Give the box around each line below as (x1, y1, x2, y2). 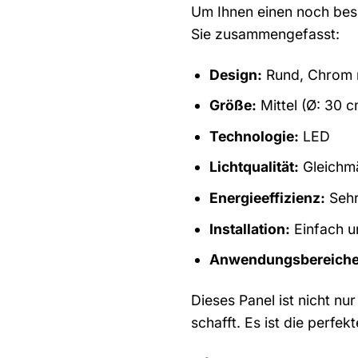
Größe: (209, 97, 257, 114)
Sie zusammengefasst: (191, 25, 340, 42)
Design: (209, 66, 262, 83)
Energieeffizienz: (209, 189, 325, 206)
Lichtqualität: (209, 158, 299, 176)
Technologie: (209, 127, 299, 145)
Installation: (209, 220, 290, 237)
